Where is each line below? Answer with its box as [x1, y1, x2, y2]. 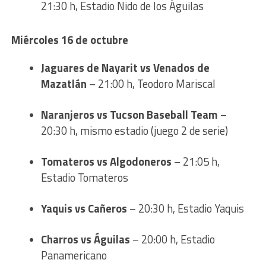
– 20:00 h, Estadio [129, 231, 215, 248]
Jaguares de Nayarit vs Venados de [40, 59, 210, 77]
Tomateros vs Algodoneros [40, 153, 172, 170]
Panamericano [40, 247, 107, 264]
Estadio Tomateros [40, 169, 128, 186]
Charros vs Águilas [40, 231, 130, 248]
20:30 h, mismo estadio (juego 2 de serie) [40, 122, 228, 140]
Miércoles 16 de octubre [11, 31, 128, 49]
